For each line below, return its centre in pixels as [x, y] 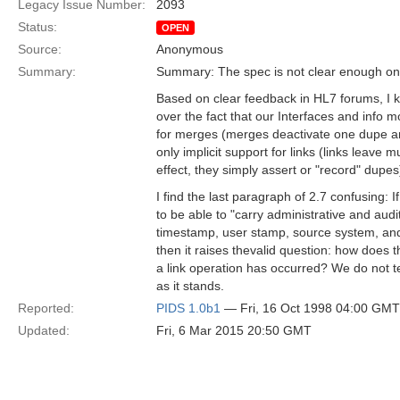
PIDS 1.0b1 [188, 308]
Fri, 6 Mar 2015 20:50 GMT [234, 330]
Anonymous [190, 49]
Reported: [46, 308]
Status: [37, 27]
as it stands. [190, 286]
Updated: [44, 330]
